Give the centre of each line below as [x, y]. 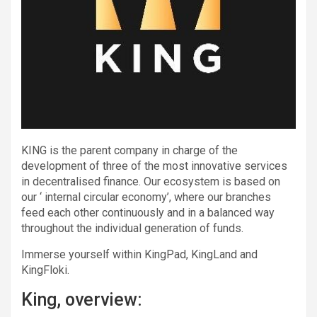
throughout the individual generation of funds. [132, 228]
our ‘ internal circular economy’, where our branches [146, 197]
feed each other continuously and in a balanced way [148, 212]
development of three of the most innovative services [154, 166]
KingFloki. [45, 270]
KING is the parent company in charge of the [129, 150]
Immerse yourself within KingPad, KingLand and [139, 254]
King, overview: [82, 299]
